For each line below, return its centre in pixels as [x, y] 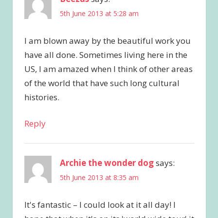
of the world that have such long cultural [102, 83]
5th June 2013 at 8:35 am [99, 178]
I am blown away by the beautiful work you [107, 40]
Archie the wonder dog [107, 163]
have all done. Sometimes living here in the [106, 54]
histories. [42, 97]
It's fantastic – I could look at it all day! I [100, 205]
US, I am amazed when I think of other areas [108, 69]
